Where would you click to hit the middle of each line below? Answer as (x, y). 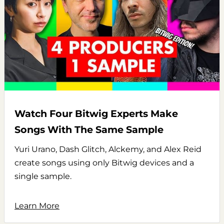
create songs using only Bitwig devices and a (104, 162)
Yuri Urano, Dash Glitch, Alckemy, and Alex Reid (108, 149)
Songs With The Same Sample (89, 129)
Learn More (37, 205)
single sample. (43, 176)
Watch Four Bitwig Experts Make (96, 113)
